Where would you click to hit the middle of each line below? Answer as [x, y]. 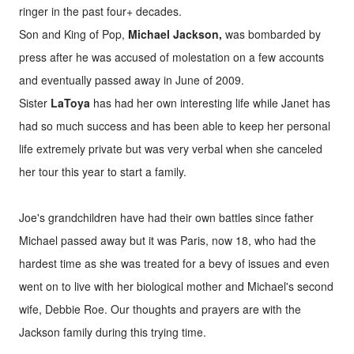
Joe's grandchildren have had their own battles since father [166, 218]
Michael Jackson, [175, 34]
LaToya [70, 103]
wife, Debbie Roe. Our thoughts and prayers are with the [160, 309]
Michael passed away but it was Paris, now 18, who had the [168, 241]
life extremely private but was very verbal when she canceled [171, 149]
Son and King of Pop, [73, 34]
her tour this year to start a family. [104, 172]
